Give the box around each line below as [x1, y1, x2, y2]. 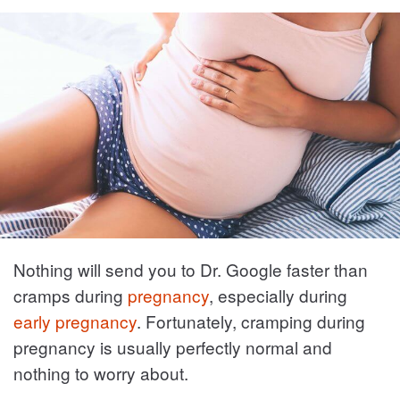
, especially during [209, 282, 347, 307]
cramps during [13, 282, 128, 307]
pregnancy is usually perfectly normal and [13, 334, 332, 359]
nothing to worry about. [13, 360, 188, 385]
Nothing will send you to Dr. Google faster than [13, 256, 368, 281]
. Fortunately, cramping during [137, 308, 365, 333]
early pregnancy [13, 308, 137, 333]
